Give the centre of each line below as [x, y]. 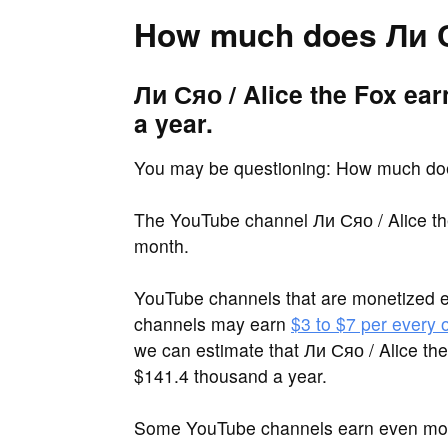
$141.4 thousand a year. [230, 375]
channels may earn [212, 323]
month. [161, 245]
